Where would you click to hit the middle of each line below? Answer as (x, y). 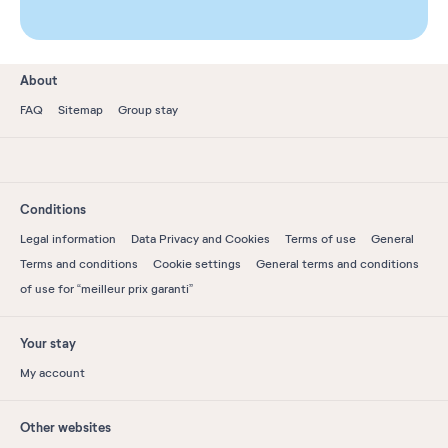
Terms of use (320, 238)
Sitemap (80, 109)
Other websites (65, 427)
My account (52, 372)
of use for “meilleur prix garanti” (106, 288)
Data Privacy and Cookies (200, 238)
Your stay (48, 343)
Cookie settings (197, 263)
